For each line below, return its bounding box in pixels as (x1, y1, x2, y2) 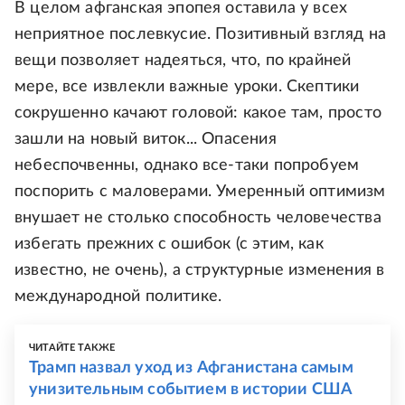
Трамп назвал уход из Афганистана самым (29, 360, 353, 377)
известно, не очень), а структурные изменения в (14, 262, 385, 279)
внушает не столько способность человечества (14, 210, 381, 227)
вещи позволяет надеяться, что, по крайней (14, 52, 352, 70)
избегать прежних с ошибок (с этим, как (14, 236, 324, 253)
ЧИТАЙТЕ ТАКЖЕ (29, 343, 116, 353)
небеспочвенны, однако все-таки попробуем (14, 157, 360, 174)
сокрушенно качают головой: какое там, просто (14, 105, 381, 122)
